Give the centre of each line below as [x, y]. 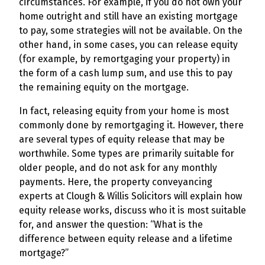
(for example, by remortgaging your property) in [125, 59]
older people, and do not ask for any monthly [118, 168]
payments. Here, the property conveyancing [116, 182]
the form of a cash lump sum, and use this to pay [126, 73]
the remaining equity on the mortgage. [104, 87]
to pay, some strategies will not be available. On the [131, 30]
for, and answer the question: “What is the [111, 224]
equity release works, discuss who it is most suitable [132, 210]
